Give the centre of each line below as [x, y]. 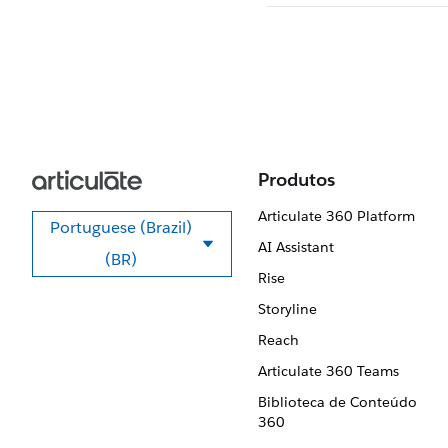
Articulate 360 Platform [336, 216]
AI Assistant [295, 247]
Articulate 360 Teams [328, 371]
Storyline [287, 309]
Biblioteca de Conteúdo [337, 402]
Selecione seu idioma [209, 258]
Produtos [296, 179]
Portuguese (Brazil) [121, 227]
